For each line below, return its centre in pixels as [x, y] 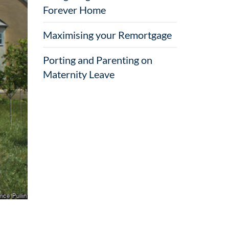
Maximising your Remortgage [107, 35]
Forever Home [74, 10]
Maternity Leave [78, 74]
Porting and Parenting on [97, 60]
